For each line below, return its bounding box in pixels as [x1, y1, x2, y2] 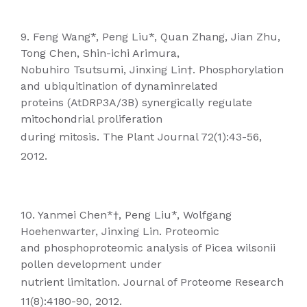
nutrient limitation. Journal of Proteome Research [21, 275, 284, 288]
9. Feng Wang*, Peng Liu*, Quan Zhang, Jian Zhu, [21, 30, 280, 43]
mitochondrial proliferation [21, 112, 162, 125]
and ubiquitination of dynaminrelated [21, 79, 218, 93]
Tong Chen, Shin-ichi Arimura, [21, 47, 180, 60]
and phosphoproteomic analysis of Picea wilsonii [21, 241, 275, 254]
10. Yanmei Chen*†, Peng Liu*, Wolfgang [21, 208, 232, 221]
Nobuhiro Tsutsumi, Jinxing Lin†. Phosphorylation [21, 63, 284, 76]
